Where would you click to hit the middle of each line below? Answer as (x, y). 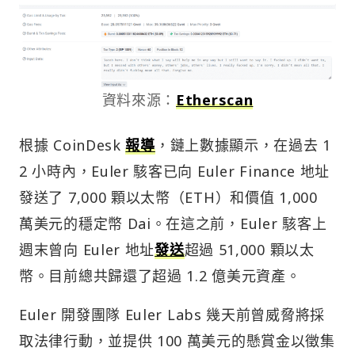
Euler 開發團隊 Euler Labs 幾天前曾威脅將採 (172, 314)
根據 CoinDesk (73, 145)
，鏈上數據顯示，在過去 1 (243, 145)
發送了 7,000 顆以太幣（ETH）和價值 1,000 (168, 197)
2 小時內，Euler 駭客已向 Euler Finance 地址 (175, 171)
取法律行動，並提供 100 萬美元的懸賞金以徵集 (177, 340)
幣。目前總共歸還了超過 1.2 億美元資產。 (160, 275)
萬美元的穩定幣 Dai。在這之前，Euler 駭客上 (173, 223)
